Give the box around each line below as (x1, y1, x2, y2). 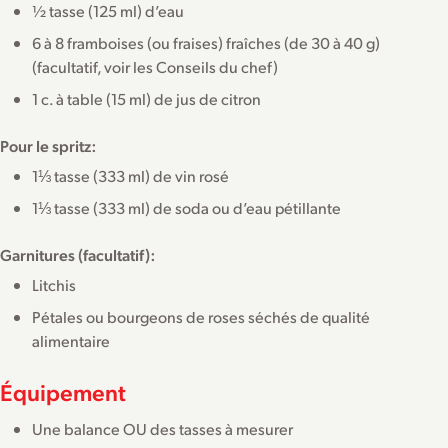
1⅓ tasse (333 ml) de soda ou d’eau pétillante (32, 196, 341, 218)
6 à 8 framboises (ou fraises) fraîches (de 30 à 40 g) (32, 31, 380, 53)
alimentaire (32, 329, 110, 351)
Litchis (32, 273, 76, 295)
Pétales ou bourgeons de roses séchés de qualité (32, 305, 370, 327)
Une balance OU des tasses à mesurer (32, 418, 293, 440)
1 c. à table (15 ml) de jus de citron (32, 87, 261, 109)
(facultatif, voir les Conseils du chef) (32, 55, 278, 77)
